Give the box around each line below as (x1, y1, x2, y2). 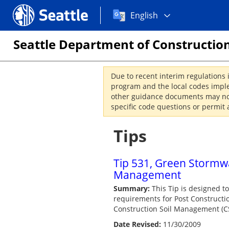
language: (100, 22, 138, 33)
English (130, 10, 158, 21)
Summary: (113, 184, 150, 193)
